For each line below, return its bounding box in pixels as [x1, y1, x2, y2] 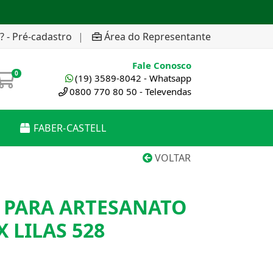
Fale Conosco [132, 59, 191, 71]
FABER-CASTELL [33, 121, 106, 135]
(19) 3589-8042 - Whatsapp [75, 72, 191, 84]
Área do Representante [104, 29, 211, 43]
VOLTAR [152, 151, 191, 165]
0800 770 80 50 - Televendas [69, 85, 191, 97]
